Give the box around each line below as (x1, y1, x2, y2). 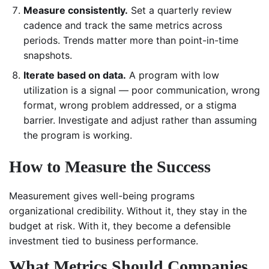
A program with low (126, 69, 219, 82)
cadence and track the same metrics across (23, 19, 222, 32)
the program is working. (23, 129, 132, 142)
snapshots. (23, 49, 72, 62)
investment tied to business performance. (9, 235, 198, 247)
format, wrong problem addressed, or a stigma (23, 99, 237, 112)
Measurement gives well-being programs (9, 190, 195, 202)
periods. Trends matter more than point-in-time (23, 34, 238, 47)
